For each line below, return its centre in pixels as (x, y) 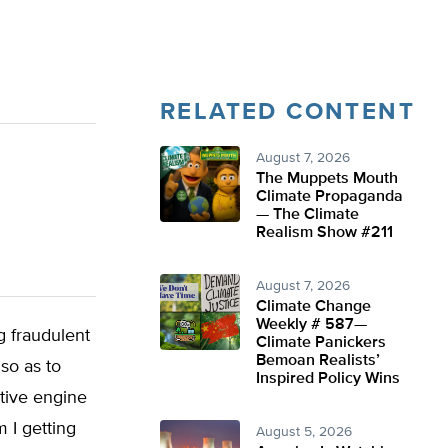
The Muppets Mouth (327, 179)
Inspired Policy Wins (328, 379)
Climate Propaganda (329, 197)
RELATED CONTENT (287, 112)
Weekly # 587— (311, 325)
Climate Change (313, 307)
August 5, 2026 (304, 432)
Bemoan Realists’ (318, 361)
